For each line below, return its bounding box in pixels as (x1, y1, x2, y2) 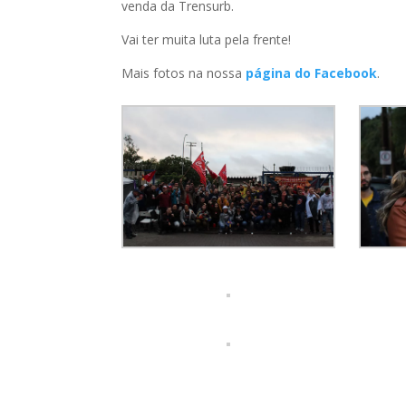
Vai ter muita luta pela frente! (121, 31, 292, 49)
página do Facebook (246, 64, 378, 82)
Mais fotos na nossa (121, 64, 246, 82)
